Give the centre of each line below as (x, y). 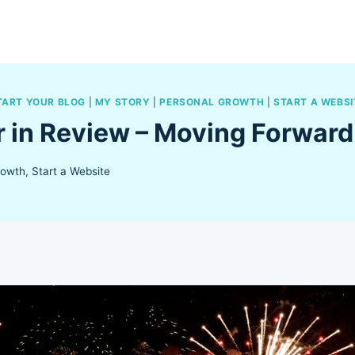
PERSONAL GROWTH (212, 102)
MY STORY (122, 102)
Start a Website (71, 171)
